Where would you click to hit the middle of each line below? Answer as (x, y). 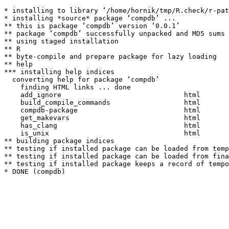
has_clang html (106, 125)
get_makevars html (106, 118)
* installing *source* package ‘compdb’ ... (90, 18)
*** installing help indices (59, 72)
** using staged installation (61, 41)
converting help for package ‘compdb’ (82, 79)
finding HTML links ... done (67, 87)
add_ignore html (106, 95)
